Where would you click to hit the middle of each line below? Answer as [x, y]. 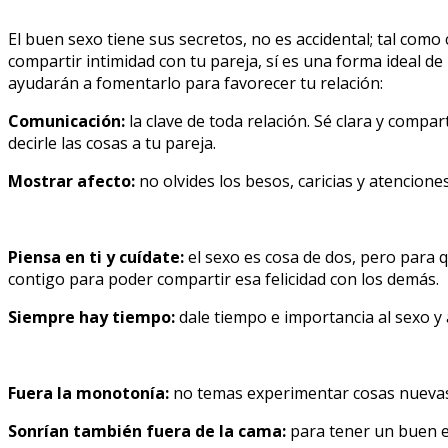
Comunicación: [66, 120]
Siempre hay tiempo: [91, 316]
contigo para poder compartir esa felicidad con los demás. [223, 278]
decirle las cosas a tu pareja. [112, 142]
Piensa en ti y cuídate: [96, 256]
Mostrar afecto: [71, 180]
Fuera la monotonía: [88, 392]
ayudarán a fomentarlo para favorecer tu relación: [195, 82]
